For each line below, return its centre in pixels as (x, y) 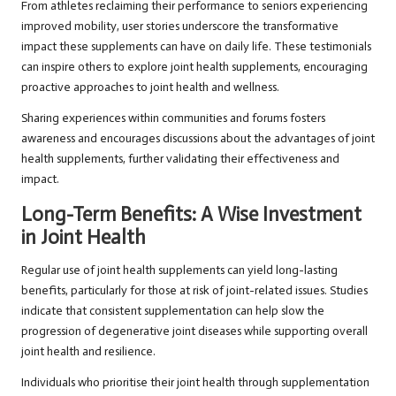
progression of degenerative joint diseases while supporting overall (194, 331)
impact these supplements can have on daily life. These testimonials (196, 47)
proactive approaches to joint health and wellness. (150, 88)
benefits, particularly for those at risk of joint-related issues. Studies (194, 291)
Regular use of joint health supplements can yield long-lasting (179, 270)
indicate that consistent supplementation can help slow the (173, 311)
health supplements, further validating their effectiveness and (180, 159)
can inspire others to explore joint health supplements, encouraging (194, 67)
